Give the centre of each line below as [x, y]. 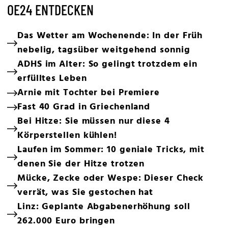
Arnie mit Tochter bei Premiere [89, 93]
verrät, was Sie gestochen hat [85, 193]
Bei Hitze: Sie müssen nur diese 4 [94, 121]
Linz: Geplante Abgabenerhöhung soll [104, 207]
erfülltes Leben [52, 79]
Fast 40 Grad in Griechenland [84, 107]
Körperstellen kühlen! [67, 136]
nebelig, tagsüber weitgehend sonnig [104, 50]
